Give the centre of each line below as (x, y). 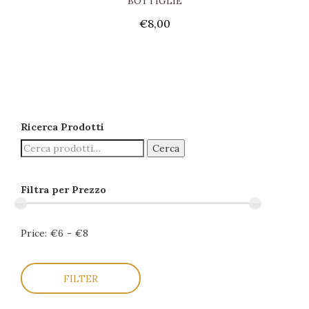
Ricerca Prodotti (62, 127)
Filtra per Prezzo (63, 190)
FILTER (81, 279)
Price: (34, 233)
